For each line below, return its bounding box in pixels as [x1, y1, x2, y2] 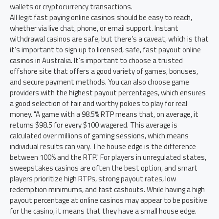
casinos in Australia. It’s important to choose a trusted [10, 55, 183, 66]
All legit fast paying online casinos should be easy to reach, [10, 12, 192, 23]
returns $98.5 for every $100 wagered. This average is [10, 119, 177, 131]
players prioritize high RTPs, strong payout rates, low [10, 173, 176, 184]
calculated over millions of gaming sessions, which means [10, 130, 189, 141]
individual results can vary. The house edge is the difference [10, 141, 196, 152]
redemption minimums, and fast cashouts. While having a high [10, 184, 205, 195]
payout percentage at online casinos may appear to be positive [10, 195, 207, 206]
